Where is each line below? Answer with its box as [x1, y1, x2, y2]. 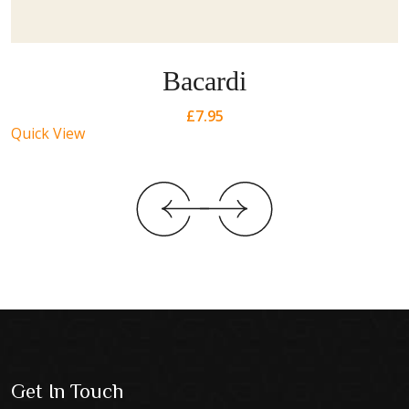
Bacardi [163, 65, 246, 96]
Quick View [11, 123, 85, 144]
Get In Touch [11, 380, 123, 401]
